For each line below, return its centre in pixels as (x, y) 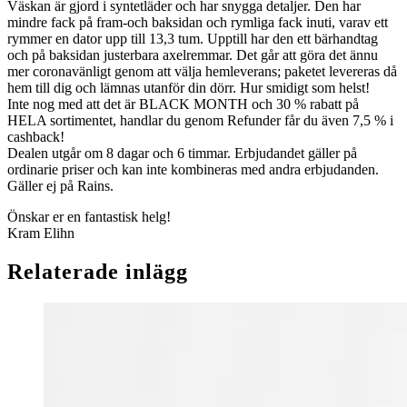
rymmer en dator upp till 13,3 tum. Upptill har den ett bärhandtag (193, 39)
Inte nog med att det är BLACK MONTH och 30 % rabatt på (183, 104)
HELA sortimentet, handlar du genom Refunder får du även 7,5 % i (200, 121)
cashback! (36, 137)
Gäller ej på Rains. (60, 186)
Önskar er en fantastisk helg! (89, 217)
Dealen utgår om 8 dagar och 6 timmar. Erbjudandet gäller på (182, 154)
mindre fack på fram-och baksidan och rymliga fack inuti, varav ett (198, 23)
